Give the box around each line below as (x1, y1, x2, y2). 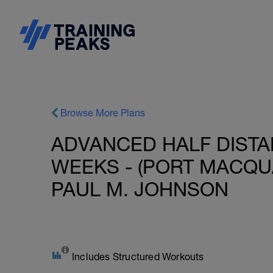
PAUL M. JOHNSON (51, 178, 229, 200)
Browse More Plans (60, 107, 145, 118)
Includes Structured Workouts (72, 251, 204, 262)
